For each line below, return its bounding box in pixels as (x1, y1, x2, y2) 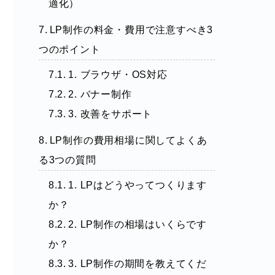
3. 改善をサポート (68, 108, 153, 119)
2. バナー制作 (68, 88, 132, 99)
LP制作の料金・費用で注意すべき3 (49, 24, 214, 35)
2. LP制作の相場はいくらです (68, 219, 207, 230)
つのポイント (38, 44, 101, 55)
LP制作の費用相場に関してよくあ (49, 134, 207, 145)
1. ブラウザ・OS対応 (68, 69, 168, 80)
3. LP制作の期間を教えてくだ (68, 258, 207, 269)
